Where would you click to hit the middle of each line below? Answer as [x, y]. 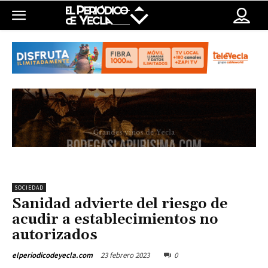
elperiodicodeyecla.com [52, 255]
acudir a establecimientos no [115, 220]
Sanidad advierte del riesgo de [120, 204]
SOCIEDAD [29, 188]
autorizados [55, 235]
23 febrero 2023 [125, 255]
